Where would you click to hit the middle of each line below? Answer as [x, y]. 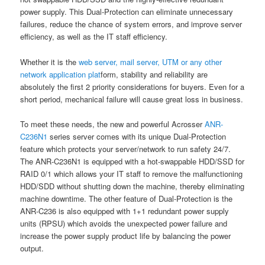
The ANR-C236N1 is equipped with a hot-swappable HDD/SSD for [132, 161]
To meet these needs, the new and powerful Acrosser [113, 124]
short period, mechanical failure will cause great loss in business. [132, 99]
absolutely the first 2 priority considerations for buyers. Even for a [132, 86]
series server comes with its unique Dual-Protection [137, 136]
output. [32, 248]
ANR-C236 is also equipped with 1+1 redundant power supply [125, 211]
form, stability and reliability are [154, 74]
